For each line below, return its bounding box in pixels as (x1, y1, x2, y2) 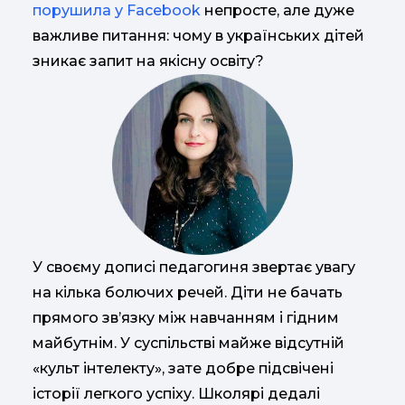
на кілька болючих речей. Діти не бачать (33, 284, 343, 302)
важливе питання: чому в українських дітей (33, 27, 364, 45)
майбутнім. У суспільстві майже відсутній (33, 334, 344, 353)
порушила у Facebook (33, 2, 204, 20)
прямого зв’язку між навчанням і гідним (33, 309, 339, 327)
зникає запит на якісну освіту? (33, 52, 264, 71)
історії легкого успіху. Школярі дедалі (33, 385, 320, 403)
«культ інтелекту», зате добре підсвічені (33, 360, 334, 378)
